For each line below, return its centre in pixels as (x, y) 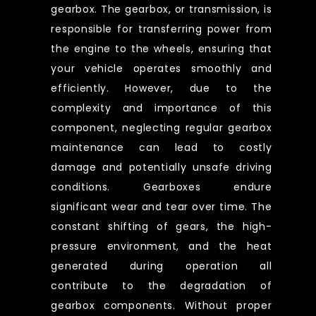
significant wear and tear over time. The (162, 206)
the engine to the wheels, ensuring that (162, 48)
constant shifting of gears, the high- (162, 226)
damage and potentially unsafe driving (162, 167)
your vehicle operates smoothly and (162, 68)
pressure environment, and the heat (162, 246)
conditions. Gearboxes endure (162, 187)
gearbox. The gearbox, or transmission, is (162, 9)
